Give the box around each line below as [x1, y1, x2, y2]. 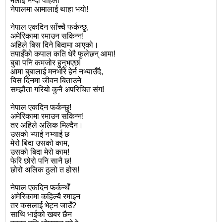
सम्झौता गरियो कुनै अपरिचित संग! [10, 85, 104, 94]
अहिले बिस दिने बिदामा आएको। [10, 41, 99, 50]
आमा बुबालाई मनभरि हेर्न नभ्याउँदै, [10, 67, 103, 76]
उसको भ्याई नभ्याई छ [10, 130, 69, 139]
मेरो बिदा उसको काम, [10, 139, 69, 148]
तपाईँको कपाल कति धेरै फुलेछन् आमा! [10, 50, 115, 58]
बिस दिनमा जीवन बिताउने [10, 76, 81, 85]
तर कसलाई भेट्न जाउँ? [10, 201, 76, 210]
